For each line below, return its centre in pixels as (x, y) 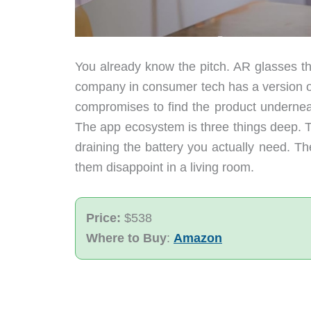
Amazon (198, 238)
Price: (105, 218)
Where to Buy (126, 238)
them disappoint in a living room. (165, 167)
